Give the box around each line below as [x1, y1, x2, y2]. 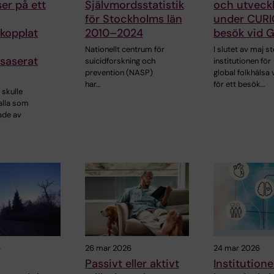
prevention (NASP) [84, 67, 153, 78]
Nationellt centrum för [84, 44, 165, 55]
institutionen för [213, 56, 272, 67]
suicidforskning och [84, 56, 155, 67]
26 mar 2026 [84, 242, 131, 253]
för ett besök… [213, 79, 265, 90]
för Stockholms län [84, 12, 182, 27]
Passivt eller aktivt [84, 256, 179, 271]
